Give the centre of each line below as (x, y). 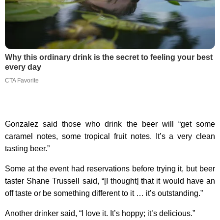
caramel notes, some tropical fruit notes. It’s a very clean (110, 136)
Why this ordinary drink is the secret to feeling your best (109, 57)
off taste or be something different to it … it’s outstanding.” (104, 193)
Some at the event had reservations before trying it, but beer (110, 168)
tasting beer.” (27, 148)
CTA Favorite (22, 80)
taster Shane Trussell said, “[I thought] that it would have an (110, 181)
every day (23, 67)
